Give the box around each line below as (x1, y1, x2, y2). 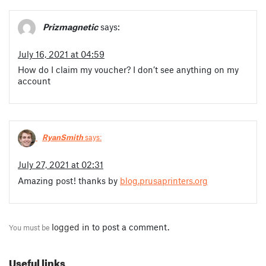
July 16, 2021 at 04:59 (18, 49, 104, 60)
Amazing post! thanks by (18, 175, 120, 186)
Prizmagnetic (43, 21, 98, 33)
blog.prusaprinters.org (120, 175, 208, 186)
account (18, 75, 50, 87)
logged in (52, 221, 90, 232)
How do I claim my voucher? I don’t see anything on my (18, 64, 239, 75)
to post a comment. (90, 221, 169, 232)
